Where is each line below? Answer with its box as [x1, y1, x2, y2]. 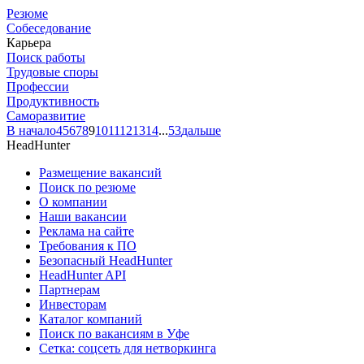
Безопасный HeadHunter [39, 253, 172, 267]
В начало [6, 123, 56, 137]
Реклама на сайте [39, 223, 134, 238]
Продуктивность [6, 93, 99, 108]
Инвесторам [39, 297, 106, 311]
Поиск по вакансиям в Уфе [39, 326, 189, 340]
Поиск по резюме [39, 180, 136, 194]
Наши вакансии [39, 209, 127, 223]
